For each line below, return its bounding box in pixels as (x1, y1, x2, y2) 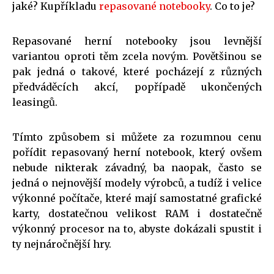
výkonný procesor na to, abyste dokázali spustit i (12, 222, 262, 235)
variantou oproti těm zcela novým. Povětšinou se (12, 50, 262, 62)
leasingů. (12, 95, 57, 108)
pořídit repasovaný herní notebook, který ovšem (12, 146, 262, 158)
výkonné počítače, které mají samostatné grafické (12, 191, 262, 204)
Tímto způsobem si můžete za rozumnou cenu (12, 130, 262, 143)
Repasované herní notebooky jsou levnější (12, 34, 262, 47)
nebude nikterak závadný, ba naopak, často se (12, 161, 262, 174)
